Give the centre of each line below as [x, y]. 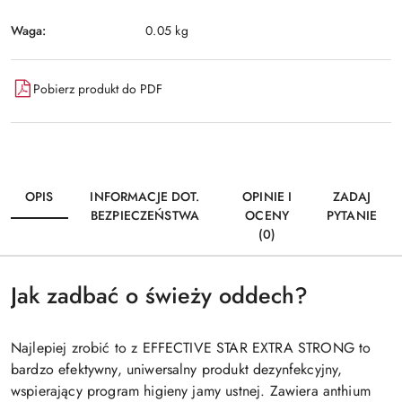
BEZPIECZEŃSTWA [144, 215]
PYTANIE [352, 215]
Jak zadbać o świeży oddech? [159, 295]
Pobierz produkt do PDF [98, 88]
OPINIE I [267, 197]
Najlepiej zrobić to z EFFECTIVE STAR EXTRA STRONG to [191, 348]
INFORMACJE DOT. [145, 197]
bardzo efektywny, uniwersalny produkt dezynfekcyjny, [177, 369]
